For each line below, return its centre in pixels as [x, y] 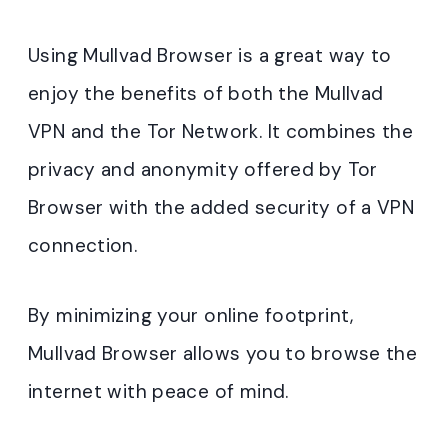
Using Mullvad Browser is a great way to [210, 55]
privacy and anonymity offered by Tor [203, 169]
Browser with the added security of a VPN [221, 207]
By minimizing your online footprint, [191, 315]
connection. [83, 245]
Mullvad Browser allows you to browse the [223, 353]
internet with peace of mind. [158, 391]
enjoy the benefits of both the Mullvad [206, 93]
